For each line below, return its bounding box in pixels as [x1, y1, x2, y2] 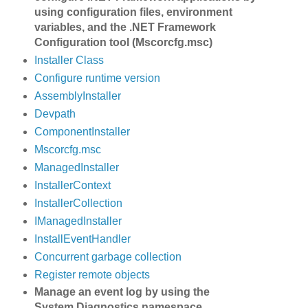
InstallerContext [34, 179, 111, 191]
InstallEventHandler [34, 232, 131, 245]
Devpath [34, 107, 76, 120]
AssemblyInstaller [34, 89, 121, 102]
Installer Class [34, 54, 104, 67]
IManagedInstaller [34, 214, 122, 227]
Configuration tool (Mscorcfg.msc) [34, 36, 212, 49]
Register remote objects [34, 268, 150, 280]
